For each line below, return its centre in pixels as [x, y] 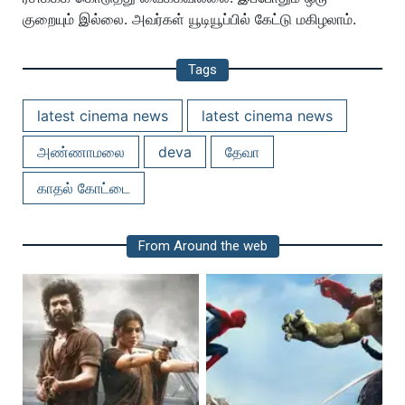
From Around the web [202, 245]
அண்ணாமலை [81, 151]
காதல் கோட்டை [84, 188]
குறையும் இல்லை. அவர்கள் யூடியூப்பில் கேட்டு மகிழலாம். [189, 19]
